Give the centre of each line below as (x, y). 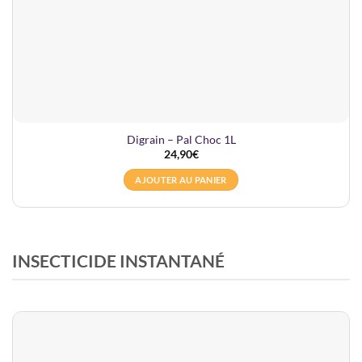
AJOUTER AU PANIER (181, 180)
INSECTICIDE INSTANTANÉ (118, 261)
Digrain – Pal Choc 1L (181, 140)
